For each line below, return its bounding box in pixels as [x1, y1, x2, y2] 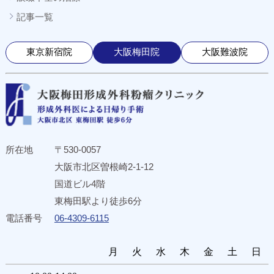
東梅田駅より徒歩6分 [54, 195, 142, 206]
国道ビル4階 [54, 178, 105, 189]
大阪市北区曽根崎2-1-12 [54, 161, 163, 172]
